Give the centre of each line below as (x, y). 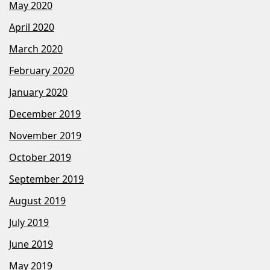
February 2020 (42, 71)
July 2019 (29, 223)
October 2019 (40, 158)
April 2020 (32, 27)
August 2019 (37, 201)
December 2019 (45, 114)
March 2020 (36, 49)
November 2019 (45, 136)
